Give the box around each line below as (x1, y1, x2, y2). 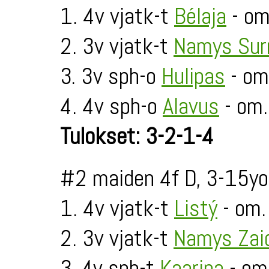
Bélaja (174, 1, 226, 31)
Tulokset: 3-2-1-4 (60, 121, 214, 151)
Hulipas (162, 61, 225, 91)
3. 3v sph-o (60, 61, 162, 91)
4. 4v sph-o (60, 91, 163, 121)
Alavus (163, 91, 219, 121)
